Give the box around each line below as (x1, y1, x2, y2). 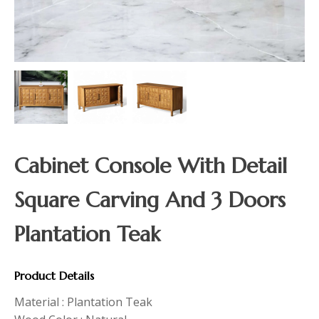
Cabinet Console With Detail (14, 152, 287, 179)
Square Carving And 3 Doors (14, 186, 286, 213)
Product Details (14, 268, 94, 283)
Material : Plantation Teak (14, 293, 152, 310)
